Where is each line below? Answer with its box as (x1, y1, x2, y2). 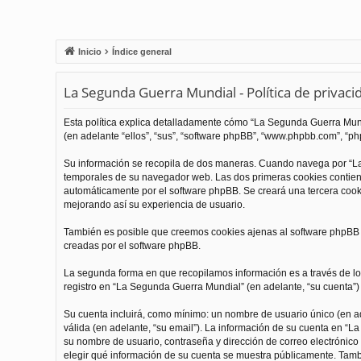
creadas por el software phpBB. (63, 239, 201, 251)
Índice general (111, 47, 172, 57)
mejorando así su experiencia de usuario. (63, 198, 245, 210)
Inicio (77, 47, 102, 57)
